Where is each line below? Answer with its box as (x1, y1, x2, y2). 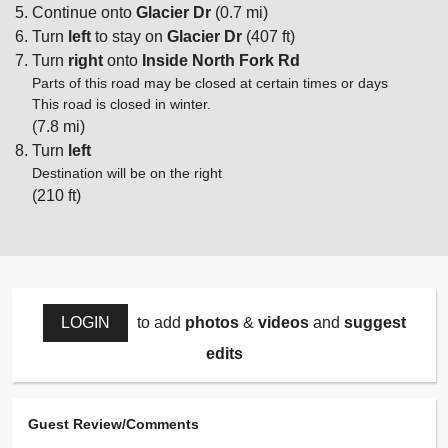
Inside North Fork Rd (142, 52, 300, 70)
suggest (343, 314, 406, 332)
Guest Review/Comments (28, 415, 199, 432)
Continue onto (32, 4, 136, 22)
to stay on (91, 28, 167, 46)
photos (184, 314, 239, 332)
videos (257, 314, 309, 332)
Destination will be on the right (32, 165, 222, 182)
